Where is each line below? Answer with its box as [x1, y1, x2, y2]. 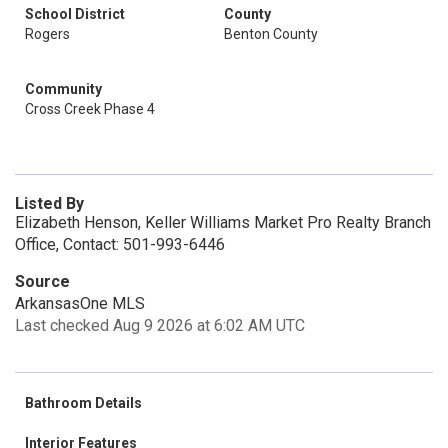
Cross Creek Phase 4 [25, 101, 155, 117]
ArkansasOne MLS [15, 294, 145, 313]
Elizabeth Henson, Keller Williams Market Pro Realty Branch [15, 213, 431, 232]
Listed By [15, 194, 84, 213]
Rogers [25, 26, 70, 42]
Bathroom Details [25, 395, 142, 411]
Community [25, 81, 102, 97]
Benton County [224, 26, 318, 42]
